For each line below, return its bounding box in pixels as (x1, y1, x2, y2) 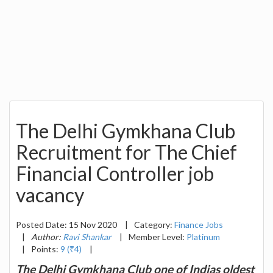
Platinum (186, 231, 220, 242)
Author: (31, 231, 63, 242)
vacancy (16, 183, 84, 207)
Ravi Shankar (63, 231, 112, 242)
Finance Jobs (174, 219, 223, 230)
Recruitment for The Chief (16, 140, 237, 165)
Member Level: (129, 231, 186, 242)
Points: (31, 243, 60, 254)
